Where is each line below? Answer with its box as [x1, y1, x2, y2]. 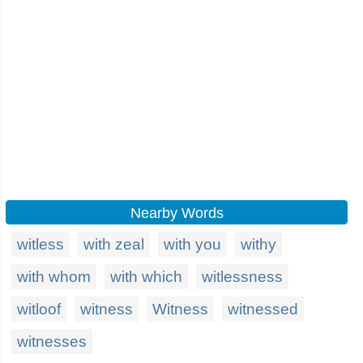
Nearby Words [130, 205, 224, 221]
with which [110, 268, 182, 285]
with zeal [83, 236, 144, 253]
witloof [17, 301, 61, 318]
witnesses [17, 333, 87, 350]
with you [164, 236, 221, 253]
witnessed [228, 301, 298, 318]
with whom [17, 268, 91, 285]
